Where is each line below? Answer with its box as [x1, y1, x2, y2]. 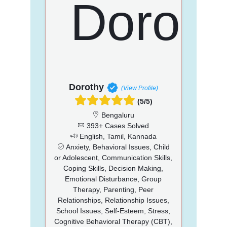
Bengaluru [99, 110, 135, 119]
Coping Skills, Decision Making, [63, 164, 164, 172]
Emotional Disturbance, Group [65, 174, 162, 183]
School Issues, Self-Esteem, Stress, [56, 206, 171, 215]
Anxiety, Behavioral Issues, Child [64, 142, 170, 151]
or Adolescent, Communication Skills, [54, 153, 173, 162]
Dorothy [68, 82, 104, 92]
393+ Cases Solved [85, 121, 149, 130]
